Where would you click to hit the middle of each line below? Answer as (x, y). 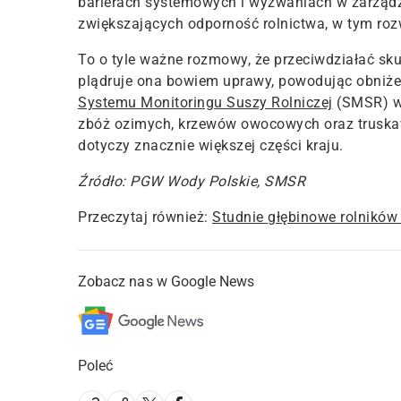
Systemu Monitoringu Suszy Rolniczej (205, 103)
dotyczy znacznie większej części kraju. (211, 146)
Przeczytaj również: (143, 218)
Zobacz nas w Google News (166, 282)
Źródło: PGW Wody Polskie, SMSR (192, 182)
